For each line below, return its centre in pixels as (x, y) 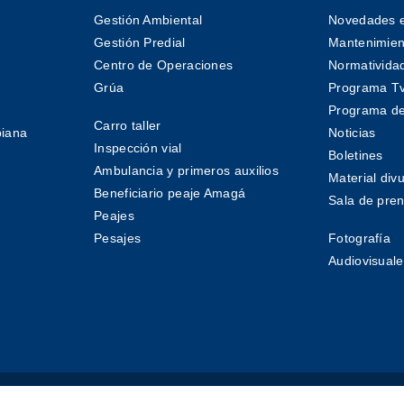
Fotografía (359, 239)
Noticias (352, 133)
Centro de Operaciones (164, 65)
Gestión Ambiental (148, 20)
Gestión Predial (140, 43)
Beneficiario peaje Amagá (170, 193)
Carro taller (128, 126)
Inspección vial (138, 148)
